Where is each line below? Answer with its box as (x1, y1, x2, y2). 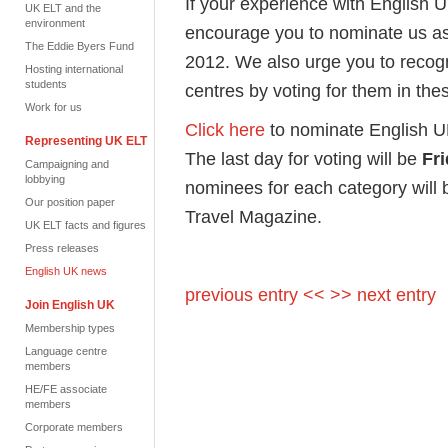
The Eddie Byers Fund (25, 40, 134, 52)
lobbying (25, 173, 65, 185)
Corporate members (25, 421, 123, 433)
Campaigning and (25, 158, 109, 170)
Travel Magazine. (185, 206, 322, 227)
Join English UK (25, 298, 115, 312)
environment (25, 17, 85, 29)
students (25, 78, 67, 90)
